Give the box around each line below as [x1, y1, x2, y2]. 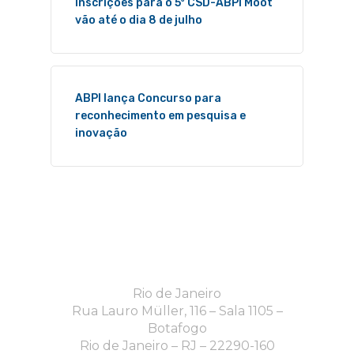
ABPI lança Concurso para [75, 91, 221, 105]
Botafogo [147, 321, 207, 336]
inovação [75, 126, 127, 140]
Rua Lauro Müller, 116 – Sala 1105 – [71, 303, 283, 318]
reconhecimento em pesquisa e [75, 108, 246, 122]
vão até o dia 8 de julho [75, 13, 202, 27]
